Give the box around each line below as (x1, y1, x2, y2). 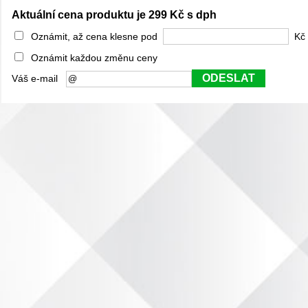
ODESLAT (202, 72, 255, 84)
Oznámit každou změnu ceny (25, 52, 157, 63)
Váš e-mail (12, 73, 66, 84)
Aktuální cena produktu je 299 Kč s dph (12, 9, 217, 21)
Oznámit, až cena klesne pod (25, 30, 163, 42)
